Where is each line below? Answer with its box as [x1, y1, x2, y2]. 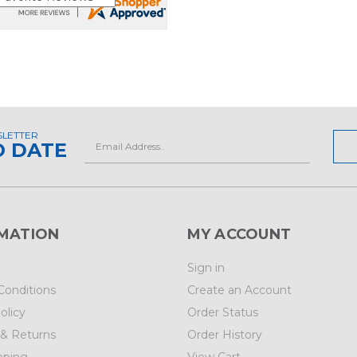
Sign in [186, 261, 225, 276]
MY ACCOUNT [186, 226, 291, 244]
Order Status [186, 305, 258, 320]
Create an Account [186, 283, 292, 298]
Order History [186, 328, 262, 343]
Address [84, 147, 129, 163]
